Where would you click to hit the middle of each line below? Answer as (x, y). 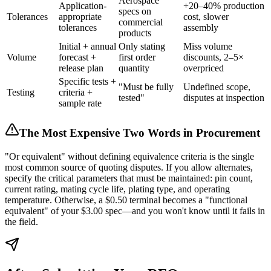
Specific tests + (87, 82)
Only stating (142, 47)
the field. (21, 221)
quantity (134, 68)
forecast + (77, 57)
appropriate (80, 17)
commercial (141, 22)
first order (137, 57)
